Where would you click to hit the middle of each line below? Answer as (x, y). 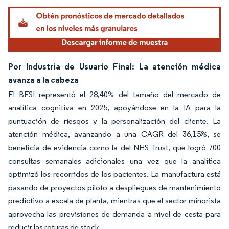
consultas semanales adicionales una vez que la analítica (114, 161)
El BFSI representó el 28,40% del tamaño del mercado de (114, 94)
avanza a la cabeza (43, 79)
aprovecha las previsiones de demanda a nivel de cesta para (114, 214)
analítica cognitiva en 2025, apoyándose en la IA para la (114, 107)
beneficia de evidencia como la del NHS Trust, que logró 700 (114, 147)
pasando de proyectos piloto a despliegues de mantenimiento (114, 187)
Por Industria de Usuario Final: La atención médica (114, 66)
